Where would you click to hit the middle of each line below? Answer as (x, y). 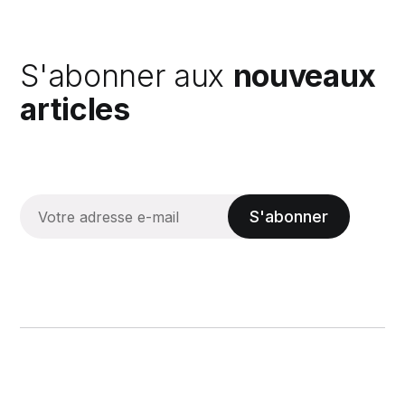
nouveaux (304, 76)
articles (75, 109)
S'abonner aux (127, 76)
